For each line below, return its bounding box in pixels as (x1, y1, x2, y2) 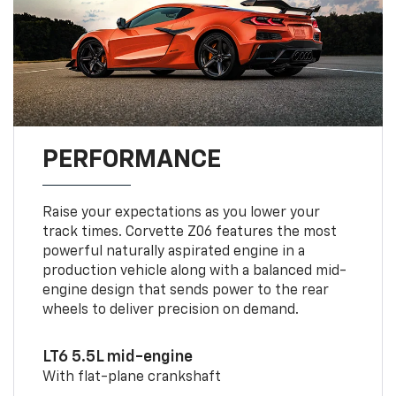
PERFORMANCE (42, 147, 221, 172)
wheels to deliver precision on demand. (42, 302, 299, 317)
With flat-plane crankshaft (42, 369, 221, 385)
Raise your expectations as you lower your (42, 205, 320, 220)
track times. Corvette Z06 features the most (42, 225, 337, 240)
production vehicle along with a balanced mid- (42, 263, 346, 278)
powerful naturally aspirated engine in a (42, 244, 305, 259)
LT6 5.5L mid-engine (42, 348, 193, 365)
